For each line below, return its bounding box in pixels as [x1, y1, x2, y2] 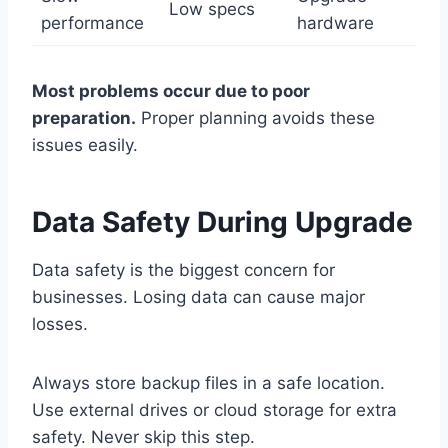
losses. [32, 314, 88, 335]
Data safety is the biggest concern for [32, 260, 335, 281]
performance [40, 13, 144, 34]
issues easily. [32, 135, 138, 156]
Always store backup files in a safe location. [32, 373, 385, 394]
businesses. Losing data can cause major [32, 287, 365, 308]
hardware [296, 13, 374, 34]
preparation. [32, 108, 136, 129]
